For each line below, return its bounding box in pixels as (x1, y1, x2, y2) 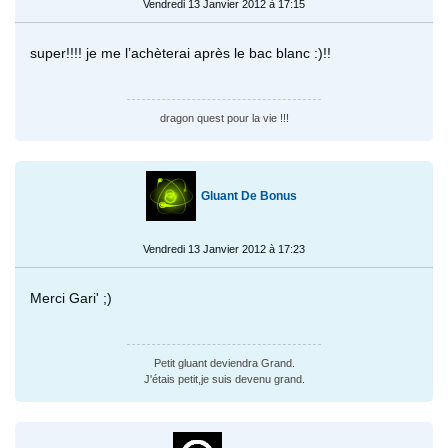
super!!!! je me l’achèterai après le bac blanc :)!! (30, 44, 331, 61)
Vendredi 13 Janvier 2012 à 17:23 (143, 242, 305, 255)
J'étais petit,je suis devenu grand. (143, 372, 305, 385)
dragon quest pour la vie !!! (159, 111, 289, 124)
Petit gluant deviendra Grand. (153, 356, 295, 369)
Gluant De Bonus (201, 188, 297, 203)
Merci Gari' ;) (30, 289, 112, 306)
